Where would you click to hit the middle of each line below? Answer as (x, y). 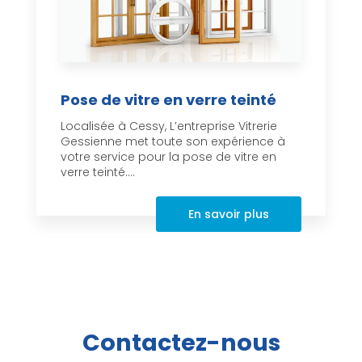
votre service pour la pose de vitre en (168, 157)
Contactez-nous (181, 343)
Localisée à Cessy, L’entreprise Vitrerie (169, 126)
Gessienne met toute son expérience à (173, 142)
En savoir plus (229, 215)
